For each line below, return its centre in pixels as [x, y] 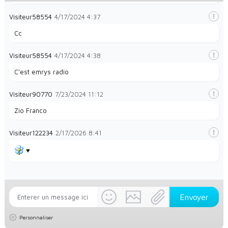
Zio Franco [30, 111]
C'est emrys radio [41, 72]
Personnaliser [36, 217]
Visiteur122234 [31, 133]
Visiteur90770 [31, 94]
